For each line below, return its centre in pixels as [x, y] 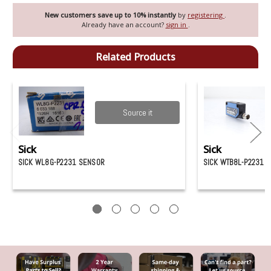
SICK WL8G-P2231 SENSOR [61, 162]
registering [206, 15]
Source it [137, 112]
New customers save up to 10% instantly [111, 15]
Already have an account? [123, 25]
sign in [177, 25]
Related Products [135, 57]
